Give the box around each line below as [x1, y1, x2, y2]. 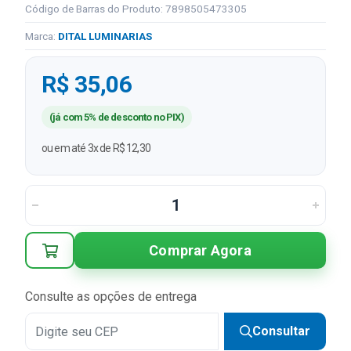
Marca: [25, 30, 58, 42]
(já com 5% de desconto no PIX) [49, 111, 184, 123]
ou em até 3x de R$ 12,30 [42, 142, 150, 154]
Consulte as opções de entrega [25, 289, 197, 304]
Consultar [252, 324, 310, 338]
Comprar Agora [149, 241, 251, 259]
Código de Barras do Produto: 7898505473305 [25, 2, 247, 15]
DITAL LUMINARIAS [58, 30, 152, 42]
